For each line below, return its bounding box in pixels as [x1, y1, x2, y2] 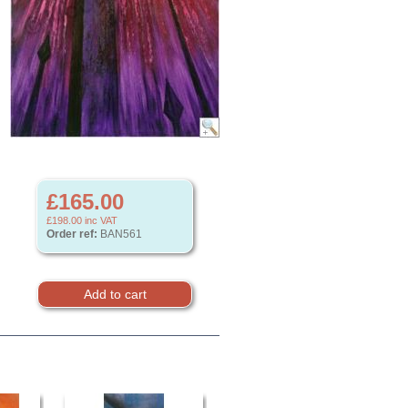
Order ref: [46, 228, 97, 240]
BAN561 [97, 228, 142, 240]
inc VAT [82, 215, 117, 226]
